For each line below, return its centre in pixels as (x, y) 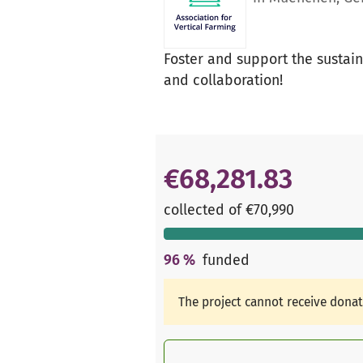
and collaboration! (223, 81)
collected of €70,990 (229, 209)
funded (226, 261)
